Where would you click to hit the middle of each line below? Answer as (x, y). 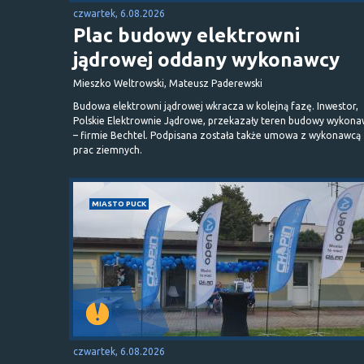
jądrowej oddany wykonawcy (206, 59)
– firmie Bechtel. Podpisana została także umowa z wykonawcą (217, 135)
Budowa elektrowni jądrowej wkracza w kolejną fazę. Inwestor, (216, 106)
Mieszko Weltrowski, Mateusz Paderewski (168, 83)
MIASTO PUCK (119, 203)
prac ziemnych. (108, 149)
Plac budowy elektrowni (186, 35)
